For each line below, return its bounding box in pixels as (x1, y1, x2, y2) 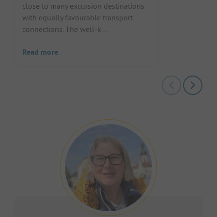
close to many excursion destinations (22, 1, 144, 11)
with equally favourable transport (22, 13, 133, 23)
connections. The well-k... (22, 24, 107, 34)
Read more (22, 47, 58, 58)
